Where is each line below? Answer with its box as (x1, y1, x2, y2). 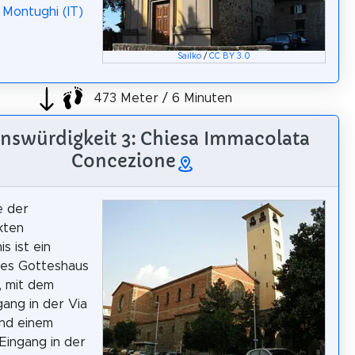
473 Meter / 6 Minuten (90, 92, 232, 105)
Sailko (177, 52, 202, 61)
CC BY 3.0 (209, 52, 251, 61)
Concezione (71, 150, 176, 173)
